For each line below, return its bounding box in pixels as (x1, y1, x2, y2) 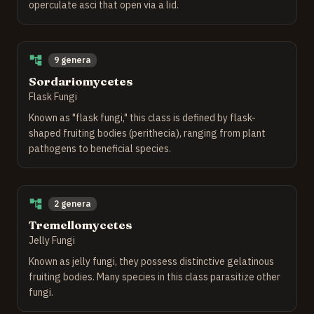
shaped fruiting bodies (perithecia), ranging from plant (29, 127, 266, 140)
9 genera (54, 55, 91, 66)
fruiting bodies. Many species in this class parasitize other (29, 271, 280, 284)
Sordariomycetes (29, 74, 133, 89)
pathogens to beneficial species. (29, 142, 171, 156)
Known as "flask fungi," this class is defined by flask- (29, 111, 256, 125)
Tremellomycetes (29, 217, 132, 233)
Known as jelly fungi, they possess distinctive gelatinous (29, 255, 274, 268)
